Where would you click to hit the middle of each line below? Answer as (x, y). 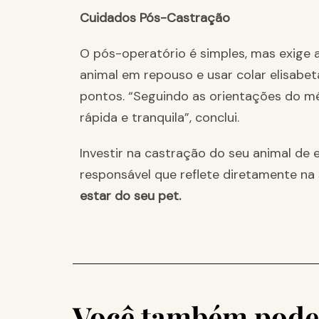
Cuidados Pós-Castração (155, 18)
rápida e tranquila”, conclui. (159, 118)
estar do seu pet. (130, 196)
